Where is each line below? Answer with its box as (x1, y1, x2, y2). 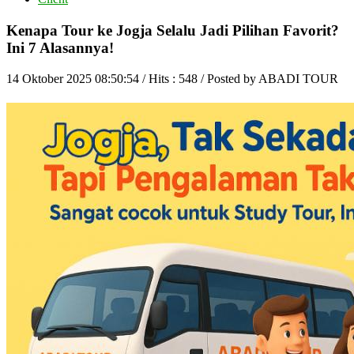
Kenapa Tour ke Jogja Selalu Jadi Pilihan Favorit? (6, 22, 339, 40)
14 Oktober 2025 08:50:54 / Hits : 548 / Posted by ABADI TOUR (6, 71, 338, 85)
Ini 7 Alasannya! (6, 40, 114, 57)
